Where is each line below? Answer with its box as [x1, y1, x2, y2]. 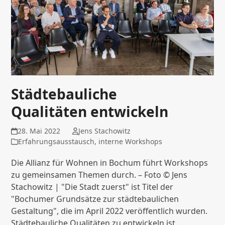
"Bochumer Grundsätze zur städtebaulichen [11, 193, 179, 205]
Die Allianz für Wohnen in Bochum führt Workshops [11, 157, 208, 169]
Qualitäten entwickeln [11, 102, 169, 122]
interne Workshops [98, 137, 163, 147]
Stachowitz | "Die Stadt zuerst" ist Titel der [11, 181, 174, 193]
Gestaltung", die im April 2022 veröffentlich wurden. [11, 205, 208, 217]
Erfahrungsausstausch [18, 137, 95, 147]
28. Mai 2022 [17, 126, 60, 136]
